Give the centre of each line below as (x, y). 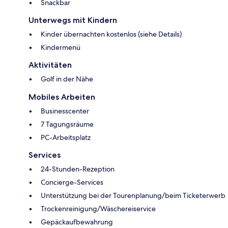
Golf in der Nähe (67, 79)
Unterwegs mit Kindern (73, 20)
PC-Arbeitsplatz (66, 138)
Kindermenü (61, 48)
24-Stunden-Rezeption (78, 169)
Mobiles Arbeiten (62, 97)
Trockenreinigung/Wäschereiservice (98, 209)
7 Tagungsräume (67, 124)
